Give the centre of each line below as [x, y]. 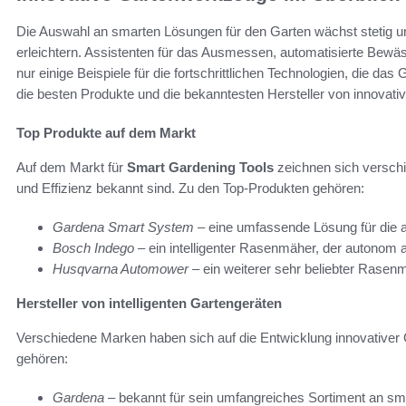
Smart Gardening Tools [200, 167]
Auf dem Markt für [72, 167]
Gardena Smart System [123, 227]
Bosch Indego [93, 247]
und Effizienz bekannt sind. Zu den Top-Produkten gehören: [190, 188]
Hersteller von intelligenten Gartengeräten [149, 303]
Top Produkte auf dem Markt [106, 132]
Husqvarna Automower [121, 268]
